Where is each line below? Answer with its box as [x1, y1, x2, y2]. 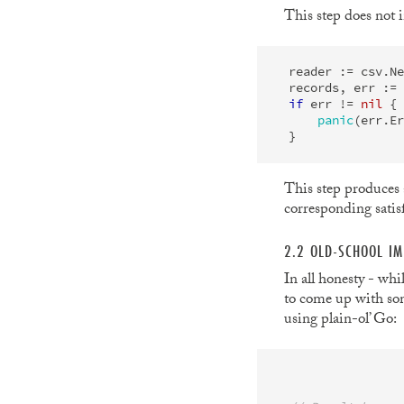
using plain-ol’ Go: [283, 308, 397, 334]
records [288, 78, 339, 97]
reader [288, 62, 332, 81]
